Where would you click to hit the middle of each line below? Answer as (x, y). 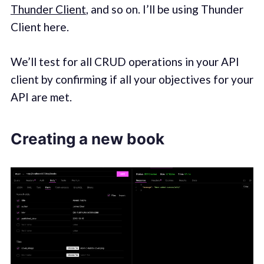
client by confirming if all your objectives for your (132, 79)
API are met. (41, 97)
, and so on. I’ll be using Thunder (164, 9)
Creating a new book (87, 139)
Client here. (39, 27)
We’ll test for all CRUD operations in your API (125, 61)
